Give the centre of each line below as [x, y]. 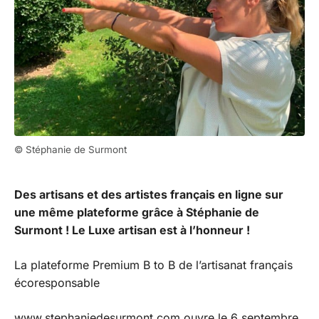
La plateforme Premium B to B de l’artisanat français [153, 265]
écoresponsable [61, 283]
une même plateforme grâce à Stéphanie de [137, 213]
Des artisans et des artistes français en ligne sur [149, 195]
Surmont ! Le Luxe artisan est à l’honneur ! [132, 230]
